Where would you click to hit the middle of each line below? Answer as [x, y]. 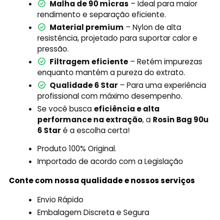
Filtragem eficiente [89, 61]
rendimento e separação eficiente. [102, 15]
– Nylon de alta [153, 27]
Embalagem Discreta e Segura [94, 212]
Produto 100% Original [76, 148]
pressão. [53, 49]
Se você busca [66, 109]
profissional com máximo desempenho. [110, 96]
